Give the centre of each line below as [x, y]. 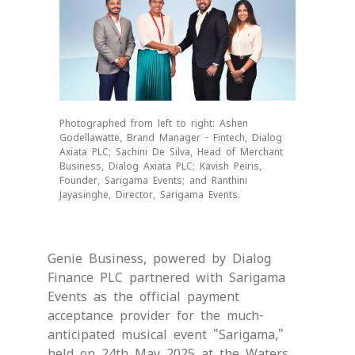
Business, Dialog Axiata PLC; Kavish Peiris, [160, 166]
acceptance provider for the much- [156, 315]
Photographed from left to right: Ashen [154, 123]
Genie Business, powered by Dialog [159, 258]
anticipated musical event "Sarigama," [166, 334]
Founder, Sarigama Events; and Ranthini [153, 180]
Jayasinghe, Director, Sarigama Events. [150, 195]
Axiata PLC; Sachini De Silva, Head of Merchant [171, 152]
